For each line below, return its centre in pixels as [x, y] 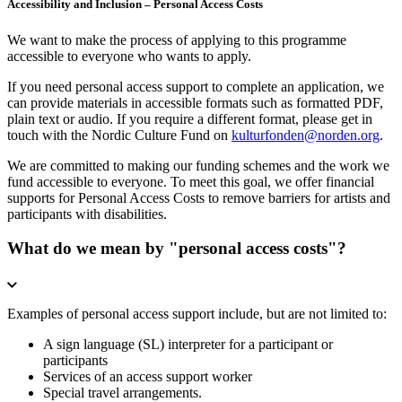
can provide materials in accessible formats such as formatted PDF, [195, 102]
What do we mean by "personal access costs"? [177, 249]
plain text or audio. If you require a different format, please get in [190, 118]
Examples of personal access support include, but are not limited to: [197, 313]
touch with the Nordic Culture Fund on [119, 135]
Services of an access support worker [148, 376]
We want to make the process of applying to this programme [177, 39]
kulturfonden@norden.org [306, 135]
